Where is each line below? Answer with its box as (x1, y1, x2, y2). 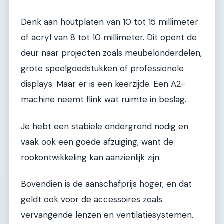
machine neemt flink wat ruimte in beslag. (21, 94, 186, 105)
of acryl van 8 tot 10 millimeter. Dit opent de (21, 32, 197, 43)
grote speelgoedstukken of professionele (21, 63, 184, 74)
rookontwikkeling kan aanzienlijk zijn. (21, 151, 161, 163)
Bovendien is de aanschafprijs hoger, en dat (21, 178, 192, 190)
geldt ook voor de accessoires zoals (21, 194, 162, 205)
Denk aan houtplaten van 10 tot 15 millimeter (21, 16, 198, 28)
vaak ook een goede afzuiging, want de (21, 136, 173, 147)
